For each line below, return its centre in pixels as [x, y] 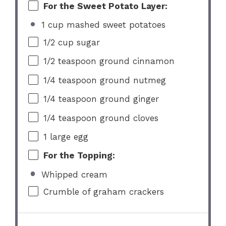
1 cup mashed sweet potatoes [103, 25]
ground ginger [128, 99]
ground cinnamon [136, 61]
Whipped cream [74, 174]
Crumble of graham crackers [104, 192]
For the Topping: [79, 156]
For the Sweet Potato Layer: [106, 6]
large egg [68, 136]
